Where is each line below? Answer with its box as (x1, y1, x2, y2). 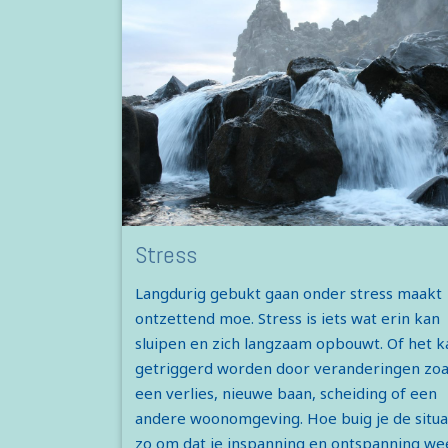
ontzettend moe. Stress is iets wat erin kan (134, 308, 440, 329)
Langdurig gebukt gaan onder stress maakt (134, 283, 442, 304)
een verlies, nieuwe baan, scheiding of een (134, 383, 437, 404)
